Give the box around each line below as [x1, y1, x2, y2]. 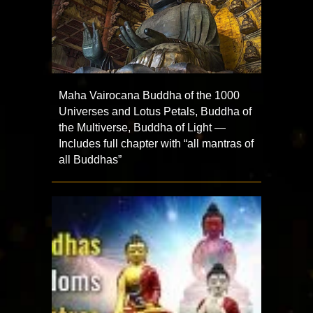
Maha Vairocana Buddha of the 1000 [59, 89, 240, 102]
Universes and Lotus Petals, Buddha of [59, 105, 252, 118]
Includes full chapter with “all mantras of [59, 138, 254, 150]
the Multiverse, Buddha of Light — [59, 122, 226, 134]
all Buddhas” [59, 154, 122, 166]
